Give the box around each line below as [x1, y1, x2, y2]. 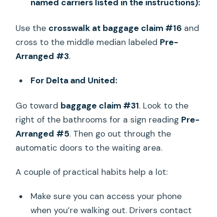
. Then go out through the [69, 128, 171, 139]
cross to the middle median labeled [15, 36, 160, 47]
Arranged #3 [15, 50, 69, 62]
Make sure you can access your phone [30, 191, 182, 202]
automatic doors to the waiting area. [15, 142, 163, 154]
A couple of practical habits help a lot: [15, 167, 168, 178]
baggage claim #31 [61, 100, 139, 111]
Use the [15, 22, 49, 33]
